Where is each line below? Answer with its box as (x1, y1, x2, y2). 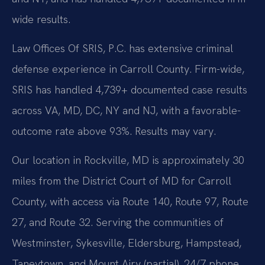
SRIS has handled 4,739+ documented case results (12, 82, 247, 96)
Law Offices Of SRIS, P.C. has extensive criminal (12, 41, 233, 55)
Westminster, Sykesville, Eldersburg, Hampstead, (12, 236, 241, 250)
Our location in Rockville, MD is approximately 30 (12, 153, 244, 167)
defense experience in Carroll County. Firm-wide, (12, 62, 244, 76)
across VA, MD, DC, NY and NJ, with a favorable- (12, 103, 241, 117)
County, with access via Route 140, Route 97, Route (12, 195, 248, 209)
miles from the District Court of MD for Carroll (12, 174, 231, 188)
